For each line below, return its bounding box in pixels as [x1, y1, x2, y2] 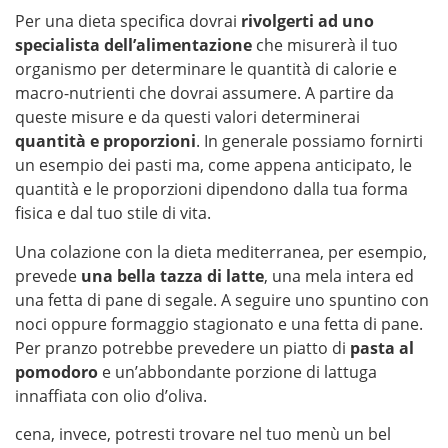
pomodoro [15, 360, 98, 383]
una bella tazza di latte [81, 264, 264, 287]
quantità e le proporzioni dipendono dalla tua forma [15, 178, 408, 201]
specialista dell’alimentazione [15, 34, 252, 57]
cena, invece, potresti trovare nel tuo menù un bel [15, 423, 391, 445]
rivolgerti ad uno [241, 10, 374, 33]
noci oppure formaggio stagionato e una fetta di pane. [15, 312, 423, 335]
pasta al [350, 336, 414, 359]
